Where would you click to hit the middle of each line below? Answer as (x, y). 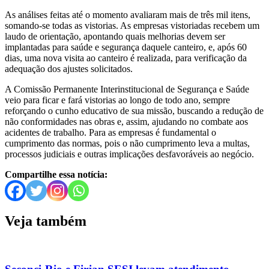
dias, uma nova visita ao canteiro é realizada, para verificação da (126, 58)
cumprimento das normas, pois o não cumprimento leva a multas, (127, 143)
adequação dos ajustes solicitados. (69, 68)
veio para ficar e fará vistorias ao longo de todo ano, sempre (117, 100)
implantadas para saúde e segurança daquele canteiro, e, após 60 (126, 47)
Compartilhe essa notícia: (56, 174)
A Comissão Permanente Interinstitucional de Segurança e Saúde (127, 89)
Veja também (46, 221)
